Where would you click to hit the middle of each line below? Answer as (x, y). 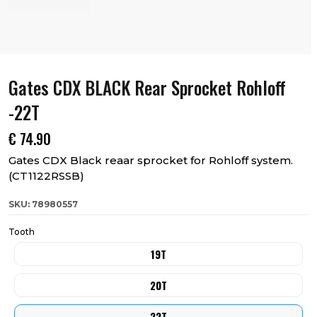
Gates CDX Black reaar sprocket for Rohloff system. (151, 160)
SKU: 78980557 (43, 204)
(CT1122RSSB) (46, 176)
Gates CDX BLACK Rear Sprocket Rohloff (147, 87)
